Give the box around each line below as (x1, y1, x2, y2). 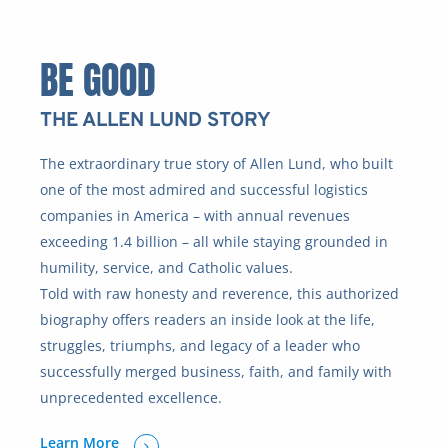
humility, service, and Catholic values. (40, 258, 294, 278)
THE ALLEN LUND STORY (40, 108, 272, 135)
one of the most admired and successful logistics (40, 180, 369, 200)
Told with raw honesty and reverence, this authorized (40, 284, 400, 304)
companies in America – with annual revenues (40, 206, 351, 226)
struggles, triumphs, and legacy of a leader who (40, 336, 361, 356)
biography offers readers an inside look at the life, (40, 310, 376, 330)
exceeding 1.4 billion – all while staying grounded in (40, 232, 389, 252)
